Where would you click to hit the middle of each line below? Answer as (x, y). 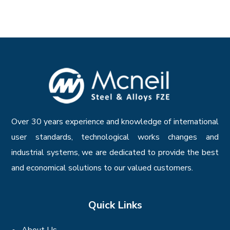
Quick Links (115, 205)
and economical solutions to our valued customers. (102, 168)
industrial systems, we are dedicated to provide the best (115, 152)
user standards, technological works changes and (115, 137)
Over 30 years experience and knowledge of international (115, 122)
